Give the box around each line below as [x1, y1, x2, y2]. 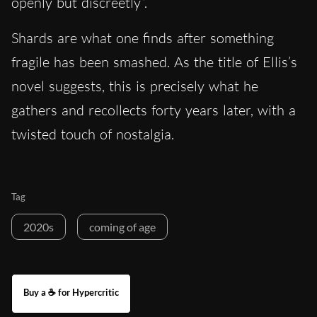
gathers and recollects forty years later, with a [11, 101, 296, 120]
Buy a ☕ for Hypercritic [23, 287, 119, 299]
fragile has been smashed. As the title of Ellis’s [11, 53, 297, 71]
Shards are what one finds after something [11, 29, 274, 47]
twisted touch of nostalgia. [11, 125, 174, 144]
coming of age [89, 220, 156, 234]
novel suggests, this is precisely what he [11, 77, 258, 96]
